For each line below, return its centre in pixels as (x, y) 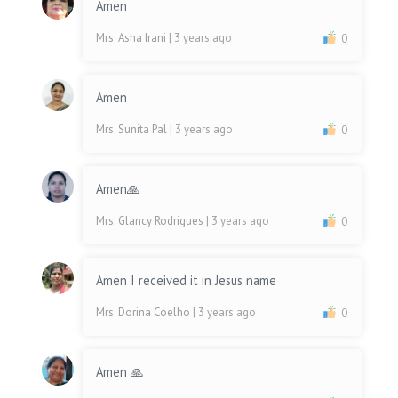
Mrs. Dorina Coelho (145, 313)
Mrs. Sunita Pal (133, 130)
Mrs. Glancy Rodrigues (151, 221)
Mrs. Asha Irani (133, 38)
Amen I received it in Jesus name (187, 281)
